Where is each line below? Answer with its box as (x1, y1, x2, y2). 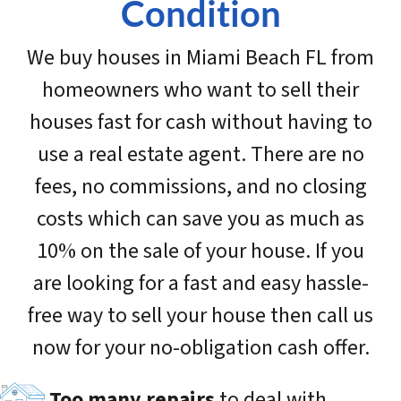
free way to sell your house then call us (28, 300, 373, 332)
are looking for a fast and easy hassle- (32, 268, 369, 300)
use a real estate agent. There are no (37, 139, 364, 171)
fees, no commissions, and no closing (34, 171, 367, 203)
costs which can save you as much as (37, 203, 364, 235)
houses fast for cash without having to (29, 107, 372, 139)
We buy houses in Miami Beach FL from (27, 42, 374, 74)
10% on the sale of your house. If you (37, 235, 364, 268)
